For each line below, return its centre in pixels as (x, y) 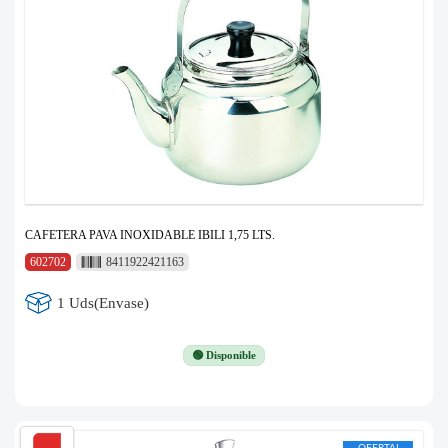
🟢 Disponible (224, 355)
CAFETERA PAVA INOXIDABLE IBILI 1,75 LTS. (150, 235)
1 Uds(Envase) (103, 302)
